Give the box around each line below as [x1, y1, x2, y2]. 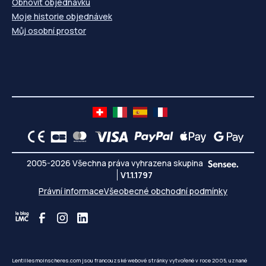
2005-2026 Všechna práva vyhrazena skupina [26, 157, 205, 169]
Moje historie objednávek [12, 11, 112, 23]
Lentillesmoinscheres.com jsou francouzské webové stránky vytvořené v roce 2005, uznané [12, 256, 247, 265]
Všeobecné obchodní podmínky [104, 185, 227, 197]
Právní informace [39, 185, 104, 197]
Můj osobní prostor [12, 25, 86, 37]
